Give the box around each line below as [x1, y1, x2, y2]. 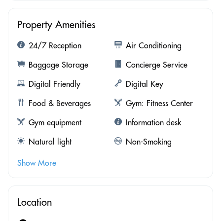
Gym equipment [29, 117, 81, 127]
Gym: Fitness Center [125, 98, 193, 108]
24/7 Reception [29, 40, 81, 50]
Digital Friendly [29, 78, 80, 89]
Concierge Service [125, 59, 187, 70]
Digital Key [125, 78, 163, 89]
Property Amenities [17, 18, 96, 31]
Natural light [29, 136, 72, 147]
